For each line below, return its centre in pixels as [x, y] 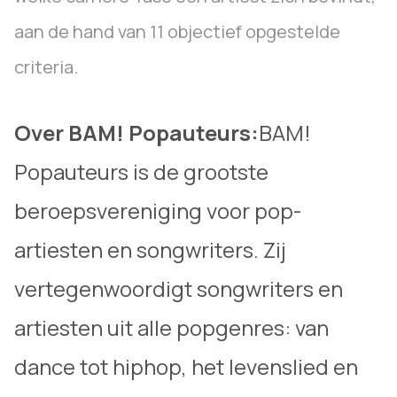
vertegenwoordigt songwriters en [179, 288]
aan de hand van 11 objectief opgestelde [177, 31]
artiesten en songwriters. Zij [150, 249]
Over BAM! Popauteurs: [136, 132]
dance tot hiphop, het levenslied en [186, 366]
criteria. [46, 67]
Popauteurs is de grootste [141, 171]
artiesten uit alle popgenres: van [171, 327]
